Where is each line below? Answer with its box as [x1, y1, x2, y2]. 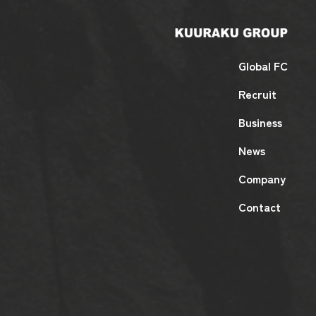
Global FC [238, 57, 288, 75]
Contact [238, 198, 281, 216]
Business [238, 114, 282, 131]
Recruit [238, 85, 276, 103]
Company [238, 170, 286, 188]
